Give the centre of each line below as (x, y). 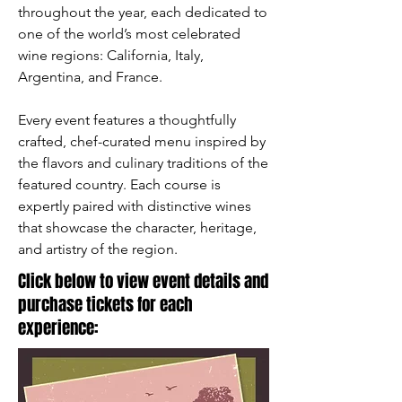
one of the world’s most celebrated (129, 34)
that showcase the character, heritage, (137, 227)
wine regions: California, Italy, (111, 55)
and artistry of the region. (98, 249)
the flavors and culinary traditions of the (143, 163)
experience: (58, 328)
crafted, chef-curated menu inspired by (142, 141)
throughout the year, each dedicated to (143, 12)
